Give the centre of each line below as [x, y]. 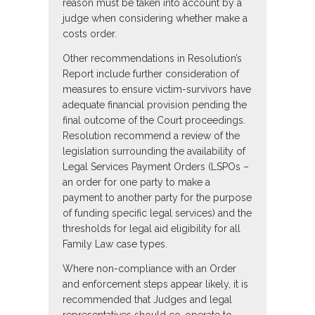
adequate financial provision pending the [155, 105]
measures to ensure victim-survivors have [157, 90]
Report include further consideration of [151, 74]
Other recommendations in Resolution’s [152, 59]
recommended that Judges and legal [147, 300]
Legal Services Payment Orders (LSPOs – [156, 167]
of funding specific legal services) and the [157, 213]
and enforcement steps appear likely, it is [155, 284]
